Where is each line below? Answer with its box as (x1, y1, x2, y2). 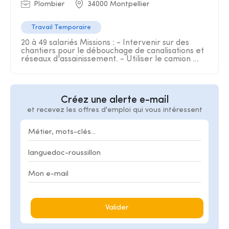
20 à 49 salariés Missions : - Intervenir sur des (21, 39, 189, 47)
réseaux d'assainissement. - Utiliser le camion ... (21, 55, 199, 63)
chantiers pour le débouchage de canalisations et (21, 47, 204, 55)
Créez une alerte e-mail (60, 95, 169, 105)
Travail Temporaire (31, 24, 91, 31)
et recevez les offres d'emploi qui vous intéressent (27, 106, 202, 114)
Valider (105, 204, 129, 212)
